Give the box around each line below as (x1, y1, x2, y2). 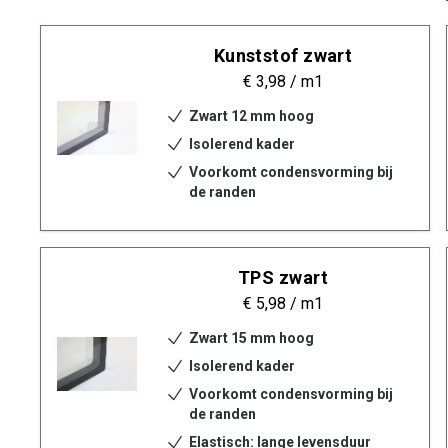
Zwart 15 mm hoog (189, 330, 314, 346)
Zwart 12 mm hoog (189, 108, 314, 124)
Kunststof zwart (213, 45, 353, 66)
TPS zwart (237, 267, 329, 288)
